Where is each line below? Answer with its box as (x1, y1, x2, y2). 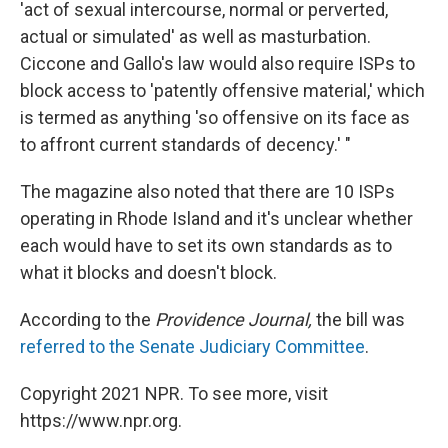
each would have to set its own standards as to (20, 235, 392, 257)
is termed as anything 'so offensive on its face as (20, 107, 410, 129)
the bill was (312, 309, 405, 331)
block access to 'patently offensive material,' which (20, 80, 425, 102)
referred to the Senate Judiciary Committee (20, 336, 365, 358)
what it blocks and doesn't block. (20, 262, 277, 284)
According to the (20, 309, 155, 331)
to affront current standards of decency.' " (20, 134, 351, 156)
